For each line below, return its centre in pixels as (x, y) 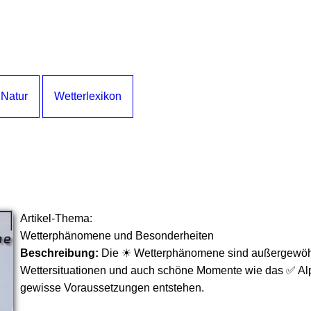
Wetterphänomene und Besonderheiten (117, 236)
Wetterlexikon (88, 96)
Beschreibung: (59, 253)
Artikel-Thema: (56, 218)
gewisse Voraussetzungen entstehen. (112, 288)
